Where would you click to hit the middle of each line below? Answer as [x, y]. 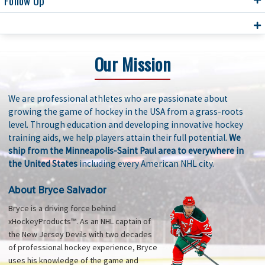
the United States [43, 163]
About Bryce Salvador [57, 190]
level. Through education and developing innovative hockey [126, 124]
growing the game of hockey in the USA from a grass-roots [126, 111]
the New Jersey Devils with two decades [80, 234]
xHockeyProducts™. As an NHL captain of [80, 221]
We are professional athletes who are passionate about [118, 98]
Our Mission [132, 64]
